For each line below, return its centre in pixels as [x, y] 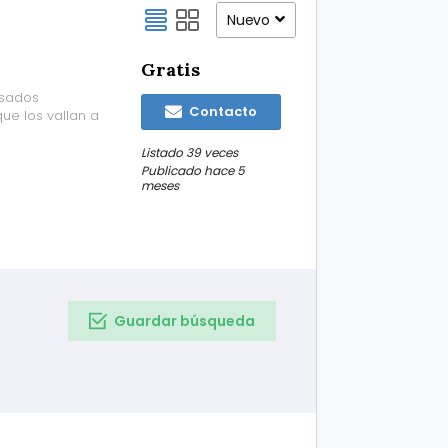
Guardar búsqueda [184, 321]
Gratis [170, 69]
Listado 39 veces [189, 152]
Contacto [221, 111]
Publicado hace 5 [192, 170]
